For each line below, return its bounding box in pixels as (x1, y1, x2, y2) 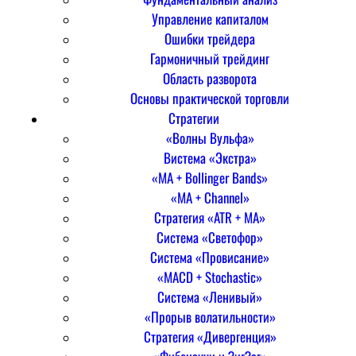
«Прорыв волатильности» (144, 306, 276, 327)
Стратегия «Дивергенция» (143, 326, 277, 346)
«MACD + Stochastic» (157, 266, 262, 287)
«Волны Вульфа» (165, 127, 254, 148)
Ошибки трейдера (164, 28, 255, 48)
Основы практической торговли (130, 87, 289, 108)
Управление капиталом (151, 8, 269, 29)
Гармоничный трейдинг (150, 48, 269, 68)
